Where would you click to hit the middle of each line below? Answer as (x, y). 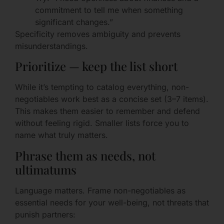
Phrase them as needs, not (85, 155)
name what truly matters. (61, 135)
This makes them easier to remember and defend (107, 111)
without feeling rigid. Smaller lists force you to (102, 123)
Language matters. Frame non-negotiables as (100, 190)
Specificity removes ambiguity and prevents (98, 34)
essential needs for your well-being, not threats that (112, 202)
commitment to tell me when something (109, 10)
